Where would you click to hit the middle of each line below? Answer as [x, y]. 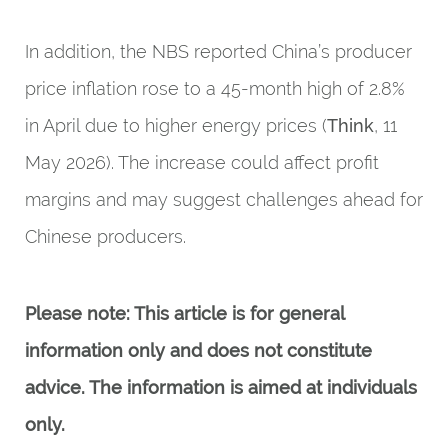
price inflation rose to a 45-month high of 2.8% [215, 88]
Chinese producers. [105, 236]
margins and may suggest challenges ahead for [224, 199]
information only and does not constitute [198, 350]
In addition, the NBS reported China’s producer [218, 51]
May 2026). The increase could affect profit [202, 162]
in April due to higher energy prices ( [176, 125]
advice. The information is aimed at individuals [221, 387]
